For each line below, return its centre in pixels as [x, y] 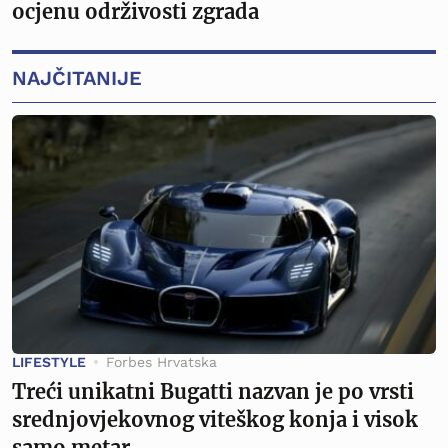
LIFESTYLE [49, 361]
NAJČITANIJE [77, 78]
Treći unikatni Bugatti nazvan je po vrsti [213, 391]
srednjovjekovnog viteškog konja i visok [215, 419]
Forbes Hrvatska [161, 361]
